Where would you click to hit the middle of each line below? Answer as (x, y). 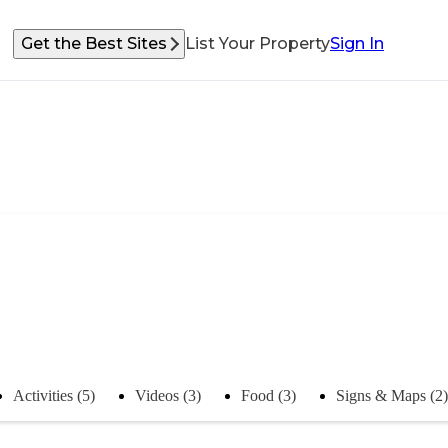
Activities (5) (54, 395)
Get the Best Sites (94, 43)
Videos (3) (168, 395)
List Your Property (257, 43)
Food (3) (268, 395)
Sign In (357, 43)
